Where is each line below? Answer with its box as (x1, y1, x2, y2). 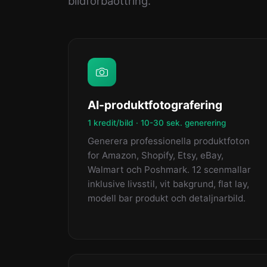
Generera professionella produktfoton (88, 135, 250, 147)
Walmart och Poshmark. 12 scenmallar (88, 164, 251, 175)
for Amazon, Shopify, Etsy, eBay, (88, 150, 223, 161)
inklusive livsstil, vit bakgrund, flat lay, (88, 178, 249, 190)
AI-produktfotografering (88, 98, 222, 112)
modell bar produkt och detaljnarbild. (88, 193, 246, 204)
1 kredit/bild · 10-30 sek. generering (88, 118, 226, 128)
